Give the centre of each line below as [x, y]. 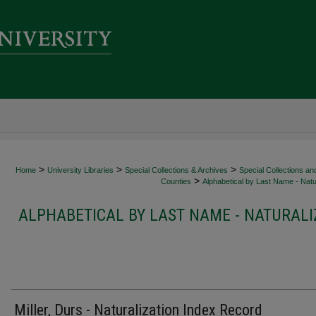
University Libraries [80, 170]
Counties [176, 181]
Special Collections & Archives [176, 170]
